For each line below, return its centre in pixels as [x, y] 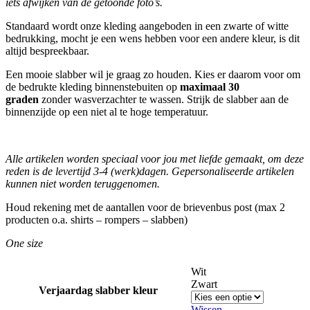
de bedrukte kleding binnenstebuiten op [93, 87]
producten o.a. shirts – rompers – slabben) [97, 220]
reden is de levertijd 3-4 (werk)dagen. [89, 172]
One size [24, 244]
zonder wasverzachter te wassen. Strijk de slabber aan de [164, 100]
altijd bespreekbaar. [47, 51]
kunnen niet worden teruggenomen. [83, 184]
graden [22, 100]
